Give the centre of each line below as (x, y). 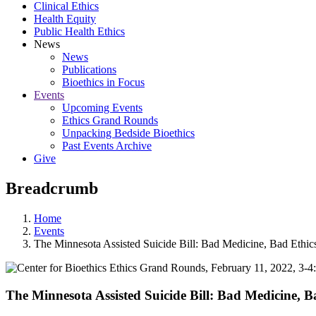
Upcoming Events (102, 108)
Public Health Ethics (79, 31)
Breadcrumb (52, 188)
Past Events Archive (107, 146)
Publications (89, 69)
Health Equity (65, 19)
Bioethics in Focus (103, 82)
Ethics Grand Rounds (110, 120)
